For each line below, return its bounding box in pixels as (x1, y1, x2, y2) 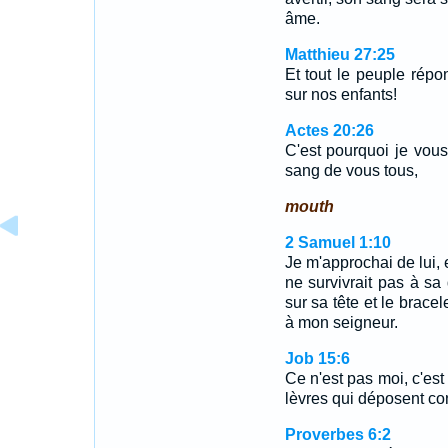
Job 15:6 (284, 350, 350, 367)
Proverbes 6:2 (284, 426, 391, 443)
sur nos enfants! (284, 86, 397, 103)
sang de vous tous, (284, 162, 418, 179)
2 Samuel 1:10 (284, 234, 391, 251)
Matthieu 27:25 (284, 46, 395, 63)
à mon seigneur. (284, 314, 398, 331)
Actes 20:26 (284, 122, 374, 139)
